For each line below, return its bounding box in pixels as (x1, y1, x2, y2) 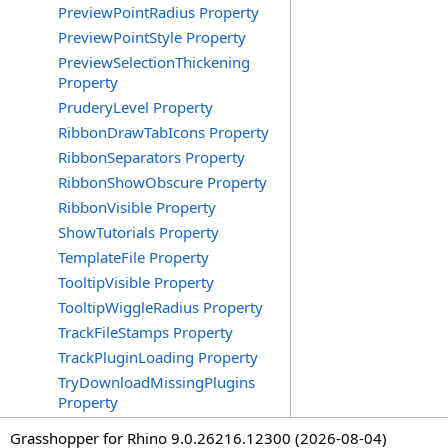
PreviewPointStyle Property (58, 27, 246, 47)
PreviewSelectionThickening (58, 52, 250, 72)
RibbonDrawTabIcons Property (58, 122, 269, 142)
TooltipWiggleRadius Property (58, 297, 263, 317)
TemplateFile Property (58, 247, 209, 267)
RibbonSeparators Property (58, 147, 245, 167)
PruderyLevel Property (58, 97, 213, 117)
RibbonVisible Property (58, 197, 216, 217)
